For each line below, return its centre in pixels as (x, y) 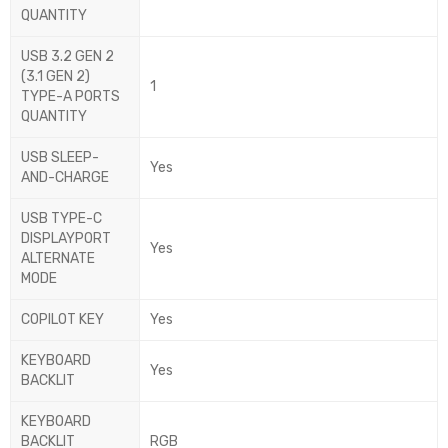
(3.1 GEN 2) (55, 77)
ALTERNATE (58, 259)
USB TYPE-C (61, 219)
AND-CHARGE (65, 178)
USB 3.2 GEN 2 (67, 57)
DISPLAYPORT (66, 239)
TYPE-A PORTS (70, 97)
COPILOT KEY (62, 320)
